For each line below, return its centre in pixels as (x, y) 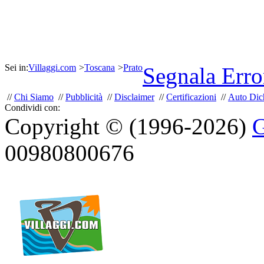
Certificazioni (191, 97)
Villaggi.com (52, 67)
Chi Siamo (34, 97)
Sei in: (16, 67)
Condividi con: (32, 108)
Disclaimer (134, 97)
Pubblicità (84, 97)
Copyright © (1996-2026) (128, 126)
